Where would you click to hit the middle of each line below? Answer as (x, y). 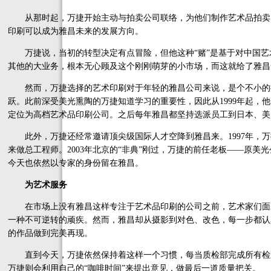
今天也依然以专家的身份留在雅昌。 (76, 163)
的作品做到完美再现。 (50, 233)
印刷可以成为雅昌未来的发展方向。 (76, 31)
